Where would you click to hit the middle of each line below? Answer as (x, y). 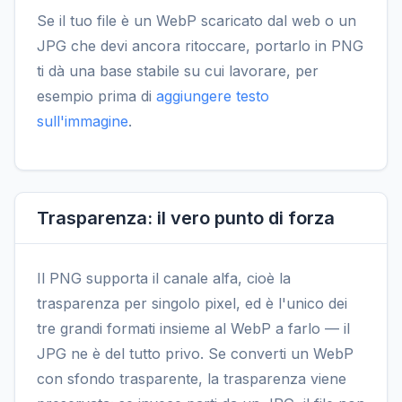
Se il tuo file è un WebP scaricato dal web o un (197, 20)
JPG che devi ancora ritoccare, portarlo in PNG (200, 45)
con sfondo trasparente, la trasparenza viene (192, 378)
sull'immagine (83, 121)
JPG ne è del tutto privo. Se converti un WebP (195, 353)
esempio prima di (96, 96)
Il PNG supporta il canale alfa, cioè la (164, 278)
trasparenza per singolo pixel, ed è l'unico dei (192, 303)
